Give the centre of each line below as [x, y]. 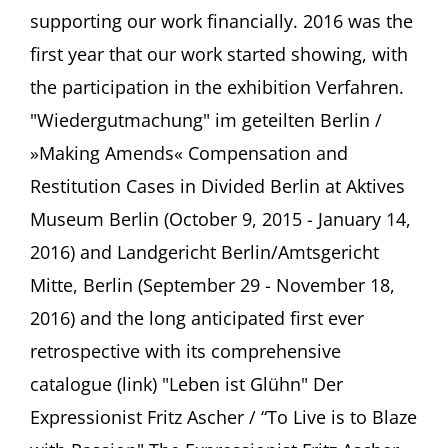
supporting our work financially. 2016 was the [221, 20]
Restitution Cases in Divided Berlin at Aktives [217, 185]
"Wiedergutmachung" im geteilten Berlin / [206, 119]
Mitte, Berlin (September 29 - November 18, [212, 284]
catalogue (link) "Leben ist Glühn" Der [186, 383]
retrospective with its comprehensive [185, 350]
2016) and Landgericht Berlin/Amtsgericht [204, 251]
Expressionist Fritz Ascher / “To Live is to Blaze [223, 416]
